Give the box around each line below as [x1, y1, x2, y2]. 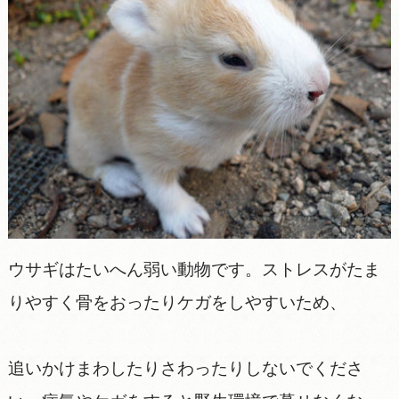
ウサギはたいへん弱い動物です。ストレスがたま [7, 259, 380, 279]
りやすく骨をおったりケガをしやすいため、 [7, 292, 346, 312]
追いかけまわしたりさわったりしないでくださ [7, 358, 363, 378]
